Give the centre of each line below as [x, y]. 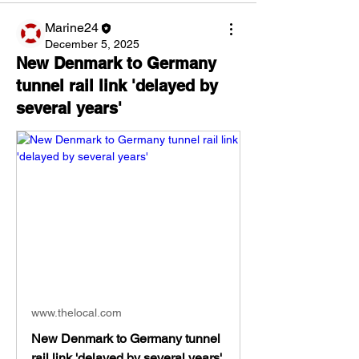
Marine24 [72, 28]
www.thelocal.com [77, 313]
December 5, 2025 [92, 44]
